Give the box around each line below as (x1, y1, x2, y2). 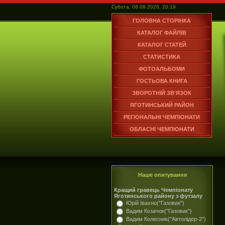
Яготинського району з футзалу (114, 193, 202, 199)
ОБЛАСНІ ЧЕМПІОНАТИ (129, 126, 194, 132)
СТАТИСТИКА (143, 54, 180, 60)
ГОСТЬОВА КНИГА (136, 78, 187, 84)
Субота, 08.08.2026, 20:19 (111, 4, 176, 10)
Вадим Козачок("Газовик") (126, 208, 192, 214)
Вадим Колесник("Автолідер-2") (126, 216, 206, 222)
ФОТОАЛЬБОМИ (139, 66, 185, 72)
